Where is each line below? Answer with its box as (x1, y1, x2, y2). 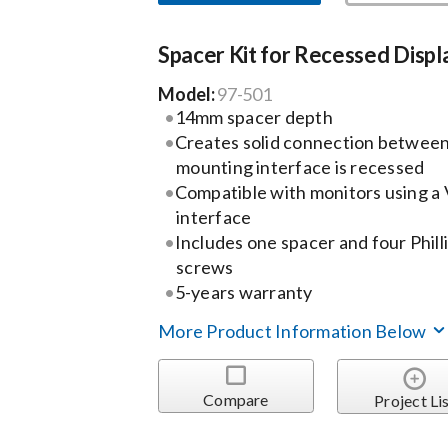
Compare (203, 389, 269, 409)
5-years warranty (174, 280, 313, 303)
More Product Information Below (158, 320, 430, 343)
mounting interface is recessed (176, 155, 425, 178)
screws (176, 255, 234, 278)
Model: (158, 82, 218, 105)
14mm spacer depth (174, 105, 333, 128)
